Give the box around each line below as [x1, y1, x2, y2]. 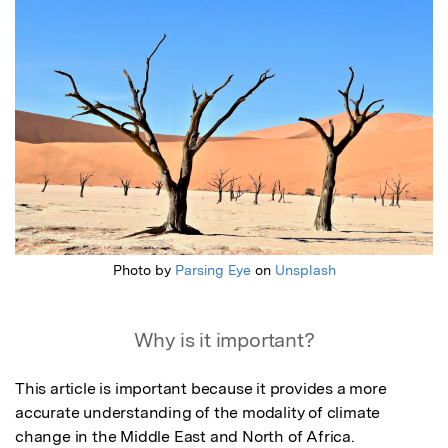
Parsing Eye [174, 262, 251, 279]
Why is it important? [133, 328, 315, 353]
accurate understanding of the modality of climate [15, 403, 381, 423]
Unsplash [274, 262, 336, 279]
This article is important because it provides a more [15, 379, 387, 399]
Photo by [112, 262, 175, 279]
